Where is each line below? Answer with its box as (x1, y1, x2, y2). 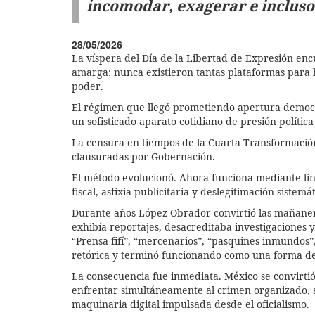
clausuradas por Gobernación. (72, 149, 218, 163)
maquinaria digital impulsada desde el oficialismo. (72, 297, 309, 311)
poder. (72, 79, 106, 93)
